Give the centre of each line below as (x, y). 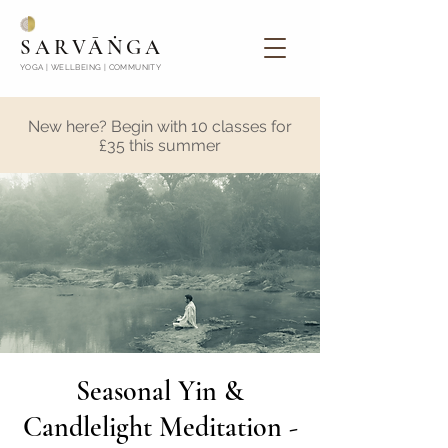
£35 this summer (160, 145)
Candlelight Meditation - (160, 427)
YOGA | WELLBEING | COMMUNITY (91, 67)
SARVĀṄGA (92, 47)
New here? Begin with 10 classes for (160, 126)
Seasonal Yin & (160, 391)
